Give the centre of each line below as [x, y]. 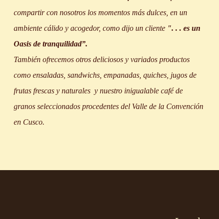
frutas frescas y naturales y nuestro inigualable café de [99, 91]
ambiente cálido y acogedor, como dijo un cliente [91, 28]
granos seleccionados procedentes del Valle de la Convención [109, 106]
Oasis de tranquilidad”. [51, 44]
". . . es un [184, 28]
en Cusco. [29, 122]
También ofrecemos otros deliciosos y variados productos [102, 59]
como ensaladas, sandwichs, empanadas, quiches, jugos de [105, 75]
